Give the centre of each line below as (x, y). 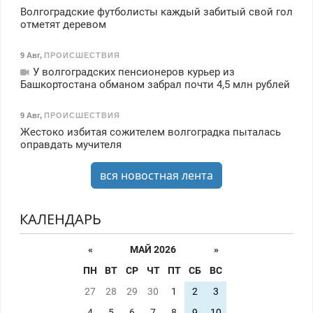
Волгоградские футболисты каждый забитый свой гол (156, 12)
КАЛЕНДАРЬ (60, 219)
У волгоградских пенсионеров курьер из (132, 72)
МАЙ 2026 (153, 249)
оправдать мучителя (71, 144)
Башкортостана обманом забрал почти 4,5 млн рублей (155, 84)
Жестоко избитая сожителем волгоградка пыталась (150, 132)
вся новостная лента (156, 175)
